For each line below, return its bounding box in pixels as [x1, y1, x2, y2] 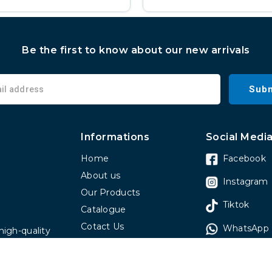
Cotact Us [81, 220, 124, 232]
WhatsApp [222, 222, 269, 234]
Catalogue [81, 203, 126, 215]
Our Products [81, 186, 140, 198]
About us [81, 169, 121, 181]
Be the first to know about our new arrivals [22, 44, 250, 56]
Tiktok [222, 199, 250, 210]
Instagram [222, 175, 268, 187]
